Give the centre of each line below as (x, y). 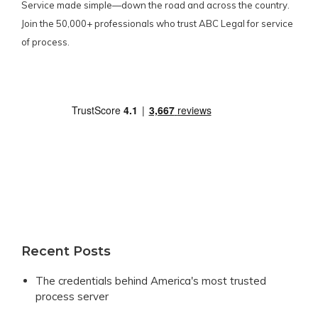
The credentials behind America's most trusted (151, 281)
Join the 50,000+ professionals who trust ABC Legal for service (157, 24)
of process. (45, 42)
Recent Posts (66, 252)
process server (72, 297)
